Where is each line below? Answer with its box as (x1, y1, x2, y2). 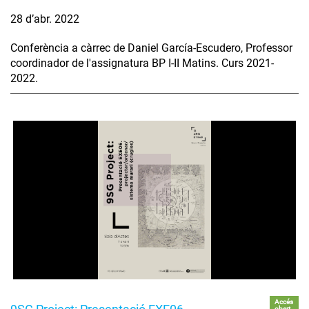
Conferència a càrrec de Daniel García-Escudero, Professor (10, 41, 292, 54)
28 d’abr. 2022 (10, 12, 79, 26)
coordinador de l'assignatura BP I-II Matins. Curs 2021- (10, 56, 274, 70)
